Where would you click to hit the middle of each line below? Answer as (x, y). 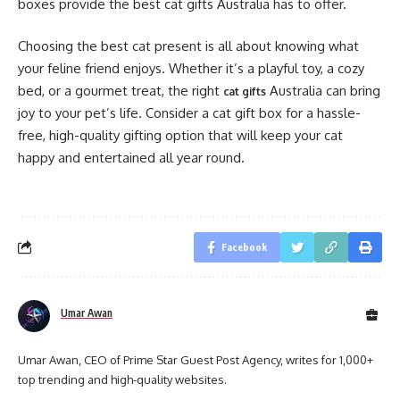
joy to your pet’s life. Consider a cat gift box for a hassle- (189, 113)
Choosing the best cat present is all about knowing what (188, 46)
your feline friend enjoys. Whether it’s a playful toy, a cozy (191, 68)
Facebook (244, 246)
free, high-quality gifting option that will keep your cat (180, 135)
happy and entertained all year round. (131, 158)
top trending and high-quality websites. (122, 379)
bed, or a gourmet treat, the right (121, 91)
